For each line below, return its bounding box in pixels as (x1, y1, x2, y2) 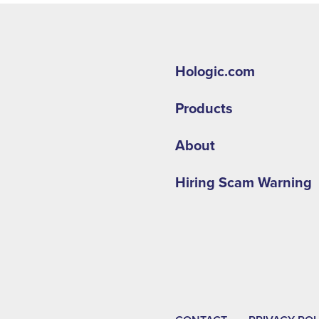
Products (174, 100, 233, 117)
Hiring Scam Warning (174, 174, 312, 192)
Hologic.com (174, 63, 255, 80)
